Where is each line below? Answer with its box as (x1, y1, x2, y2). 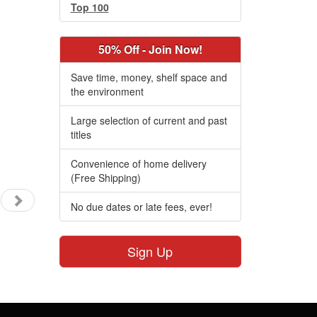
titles (70, 127, 91, 142)
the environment (70, 84, 144, 98)
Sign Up (127, 242, 173, 260)
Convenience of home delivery (70, 156, 207, 171)
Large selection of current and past (70, 113, 227, 127)
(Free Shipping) (70, 171, 141, 185)
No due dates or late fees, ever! (70, 200, 212, 214)
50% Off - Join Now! (98, 41, 202, 57)
